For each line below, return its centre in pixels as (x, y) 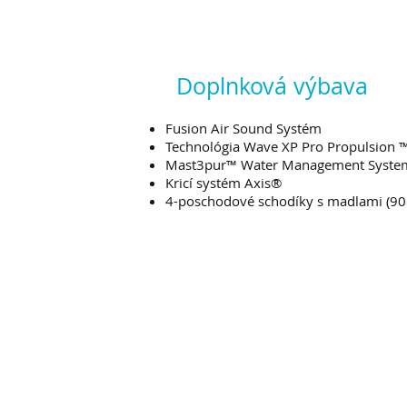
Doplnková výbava (272, 86)
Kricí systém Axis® (223, 183)
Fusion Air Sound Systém (243, 128)
